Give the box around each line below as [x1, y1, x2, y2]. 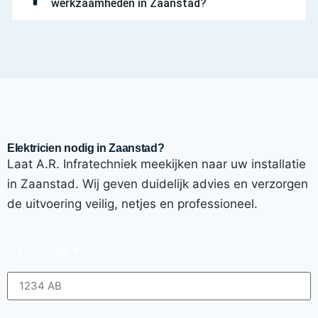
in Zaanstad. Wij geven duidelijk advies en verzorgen [7, 176, 308, 191]
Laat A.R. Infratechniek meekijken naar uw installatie [7, 156, 306, 171]
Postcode [18, 243, 73, 258]
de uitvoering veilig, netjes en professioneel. [7, 196, 258, 211]
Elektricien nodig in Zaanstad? [7, 141, 165, 154]
